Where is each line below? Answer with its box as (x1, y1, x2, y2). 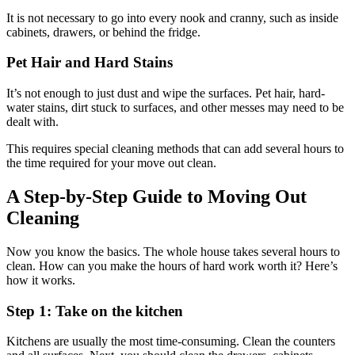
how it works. (6, 273, 75, 287)
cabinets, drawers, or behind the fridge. (6, 25, 200, 39)
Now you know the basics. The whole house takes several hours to (6, 244, 340, 258)
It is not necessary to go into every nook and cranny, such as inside (6, 10, 338, 25)
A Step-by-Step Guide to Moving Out (6, 185, 307, 207)
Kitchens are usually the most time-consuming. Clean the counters (6, 334, 335, 349)
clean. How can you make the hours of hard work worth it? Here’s (6, 258, 338, 273)
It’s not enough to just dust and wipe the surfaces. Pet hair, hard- (6, 86, 325, 100)
